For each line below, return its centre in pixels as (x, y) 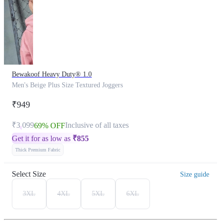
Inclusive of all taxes (97, 125)
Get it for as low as (42, 138)
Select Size (29, 174)
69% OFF (50, 126)
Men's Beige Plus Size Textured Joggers (67, 85)
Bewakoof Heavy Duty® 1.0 (52, 74)
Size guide (195, 174)
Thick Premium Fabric (38, 150)
